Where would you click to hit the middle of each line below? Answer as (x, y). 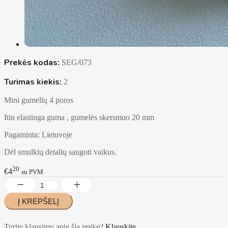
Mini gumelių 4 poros (40, 100)
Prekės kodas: (32, 62)
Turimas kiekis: (33, 82)
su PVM (32, 172)
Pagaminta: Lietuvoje (38, 134)
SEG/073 (77, 62)
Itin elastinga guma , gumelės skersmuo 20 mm (80, 117)
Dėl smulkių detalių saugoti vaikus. (60, 152)
